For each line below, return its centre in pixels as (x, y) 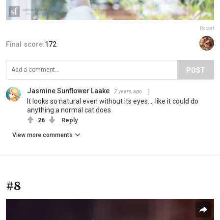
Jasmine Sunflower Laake (68, 91)
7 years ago (128, 92)
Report (207, 28)
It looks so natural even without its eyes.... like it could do (113, 101)
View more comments (42, 135)
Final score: (25, 44)
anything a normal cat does (69, 110)
